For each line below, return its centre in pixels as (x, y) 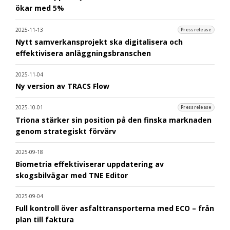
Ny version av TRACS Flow (62, 86)
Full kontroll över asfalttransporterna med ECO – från (115, 208)
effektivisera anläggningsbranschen (83, 53)
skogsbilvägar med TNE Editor (72, 176)
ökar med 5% (40, 8)
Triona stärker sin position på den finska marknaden (113, 120)
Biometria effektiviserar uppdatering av (90, 164)
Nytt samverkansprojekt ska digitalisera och (99, 42)
